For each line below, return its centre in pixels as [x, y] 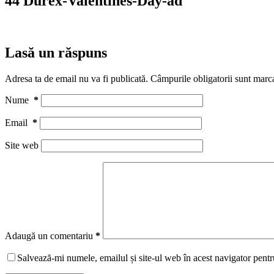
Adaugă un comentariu [49, 235]
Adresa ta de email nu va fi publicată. [76, 78]
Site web [22, 145]
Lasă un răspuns [56, 52]
